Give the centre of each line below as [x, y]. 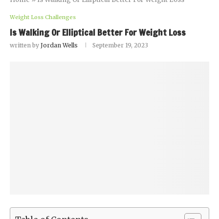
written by [25, 45]
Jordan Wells [59, 45]
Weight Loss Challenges [43, 17]
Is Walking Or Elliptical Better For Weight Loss [98, 32]
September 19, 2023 [120, 45]
